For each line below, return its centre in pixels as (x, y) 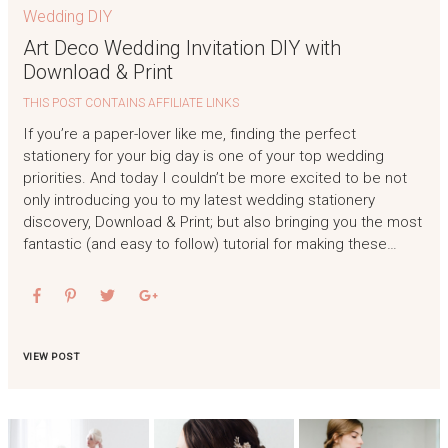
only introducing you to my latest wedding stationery (198, 199)
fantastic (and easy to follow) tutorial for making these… (209, 243)
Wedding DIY (67, 17)
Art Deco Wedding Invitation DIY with (181, 48)
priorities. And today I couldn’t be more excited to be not (214, 177)
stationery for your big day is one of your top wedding (203, 155)
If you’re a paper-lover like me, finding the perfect (189, 133)
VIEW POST (51, 356)
